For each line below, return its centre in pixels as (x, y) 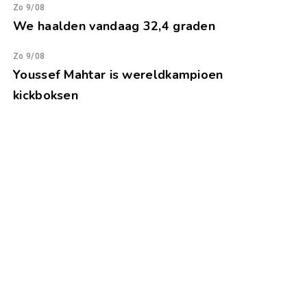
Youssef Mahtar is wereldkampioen (118, 75)
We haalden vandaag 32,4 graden (114, 26)
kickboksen (46, 95)
